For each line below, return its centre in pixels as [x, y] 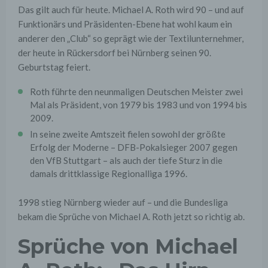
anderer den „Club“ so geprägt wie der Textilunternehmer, [131, 38]
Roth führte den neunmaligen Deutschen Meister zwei [136, 91]
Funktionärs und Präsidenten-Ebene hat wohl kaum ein [125, 24]
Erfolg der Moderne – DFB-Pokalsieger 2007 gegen [134, 147]
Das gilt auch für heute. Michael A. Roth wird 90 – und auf [131, 9]
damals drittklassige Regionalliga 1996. [109, 173]
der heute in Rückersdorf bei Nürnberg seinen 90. [115, 52]
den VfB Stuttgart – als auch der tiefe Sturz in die [126, 160]
